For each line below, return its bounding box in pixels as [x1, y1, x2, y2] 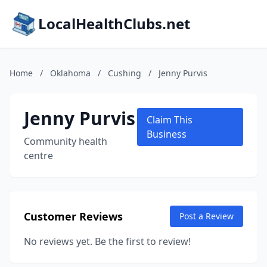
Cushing [108, 67, 141, 79]
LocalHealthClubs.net [38, 14, 190, 33]
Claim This [147, 113, 193, 126]
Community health [24, 135, 107, 148]
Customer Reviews [24, 209, 123, 223]
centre [24, 149, 53, 162]
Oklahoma [50, 67, 91, 79]
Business [147, 128, 187, 141]
